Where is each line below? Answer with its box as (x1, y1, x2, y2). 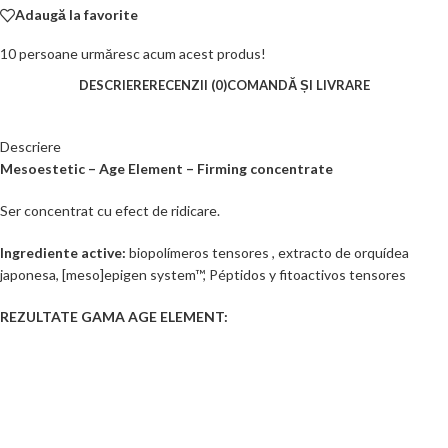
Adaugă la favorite (15, 6, 138, 24)
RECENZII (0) (148, 76, 227, 93)
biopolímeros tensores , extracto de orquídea (126, 243, 409, 261)
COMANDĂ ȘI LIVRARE (226, 76, 370, 93)
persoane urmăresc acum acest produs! (19, 44, 266, 62)
